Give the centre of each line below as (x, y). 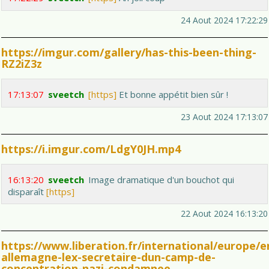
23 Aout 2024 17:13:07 (224, 117)
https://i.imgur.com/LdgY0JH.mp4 (91, 149)
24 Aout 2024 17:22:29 (224, 20)
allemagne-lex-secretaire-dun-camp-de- (108, 257)
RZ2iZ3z (22, 64)
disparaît (27, 192)
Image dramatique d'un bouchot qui (161, 180)
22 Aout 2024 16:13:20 (224, 214)
